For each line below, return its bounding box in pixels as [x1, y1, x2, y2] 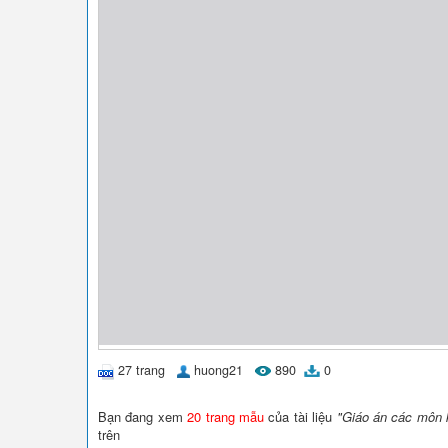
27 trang [118, 361, 165, 379]
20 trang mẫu [187, 406, 264, 426]
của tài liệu [263, 406, 337, 426]
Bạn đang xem [98, 406, 188, 426]
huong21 [194, 361, 243, 379]
